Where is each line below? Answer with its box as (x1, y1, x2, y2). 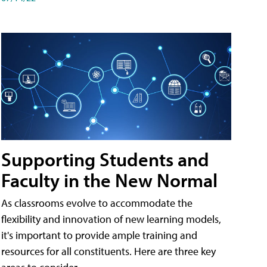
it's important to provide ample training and (1, 228, 197, 243)
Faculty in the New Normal (1, 168, 218, 193)
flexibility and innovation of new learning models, (1, 212, 221, 226)
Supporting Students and (1, 147, 209, 172)
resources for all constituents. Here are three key (1, 244, 216, 259)
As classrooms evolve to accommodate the (1, 196, 193, 210)
